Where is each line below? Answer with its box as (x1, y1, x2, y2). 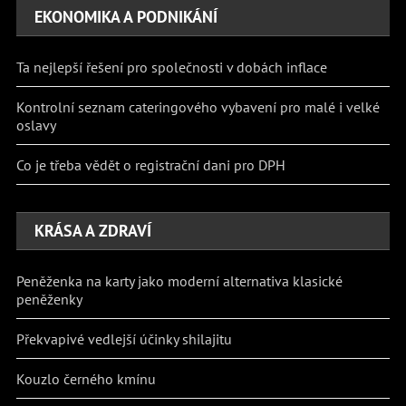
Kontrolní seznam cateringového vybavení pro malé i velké (16, 97, 381, 116)
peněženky (16, 289, 83, 308)
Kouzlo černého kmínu (16, 369, 157, 388)
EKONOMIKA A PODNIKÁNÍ (34, 5, 218, 27)
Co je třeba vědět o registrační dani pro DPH (16, 155, 286, 174)
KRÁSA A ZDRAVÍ (34, 219, 152, 241)
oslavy (16, 115, 57, 134)
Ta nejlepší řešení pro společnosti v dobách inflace (16, 57, 328, 76)
